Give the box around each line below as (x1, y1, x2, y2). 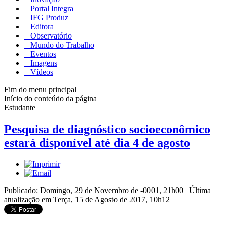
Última (189, 186, 211, 195)
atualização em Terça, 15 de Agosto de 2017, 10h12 (4, 195, 170, 204)
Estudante (4, 103, 35, 112)
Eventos (28, 49, 56, 58)
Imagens (28, 58, 57, 67)
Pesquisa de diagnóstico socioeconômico (4, 122, 210, 136)
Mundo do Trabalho (28, 40, 94, 49)
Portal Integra (28, 4, 73, 13)
